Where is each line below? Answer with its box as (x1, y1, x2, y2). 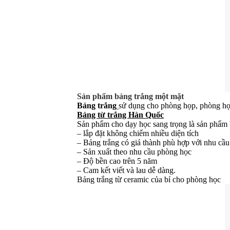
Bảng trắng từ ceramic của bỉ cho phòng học (77, 175, 221, 184)
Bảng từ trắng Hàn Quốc (77, 110, 164, 120)
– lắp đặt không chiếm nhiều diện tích (77, 129, 199, 138)
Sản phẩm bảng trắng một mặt (77, 92, 184, 101)
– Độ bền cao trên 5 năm (77, 157, 158, 166)
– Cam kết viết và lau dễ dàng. (77, 166, 176, 175)
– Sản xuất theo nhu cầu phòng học (77, 147, 192, 157)
